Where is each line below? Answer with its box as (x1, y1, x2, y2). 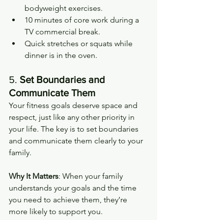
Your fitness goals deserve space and (9, 100, 139, 110)
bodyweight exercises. (25, 3, 103, 13)
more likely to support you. (9, 206, 103, 216)
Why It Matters (9, 171, 58, 181)
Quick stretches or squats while (25, 38, 135, 48)
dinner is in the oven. (25, 50, 97, 60)
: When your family (58, 171, 125, 181)
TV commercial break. (25, 27, 100, 36)
